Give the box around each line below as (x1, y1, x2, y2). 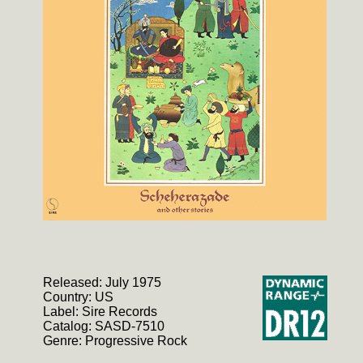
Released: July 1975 (43, 275, 161, 289)
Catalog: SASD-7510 (43, 319, 164, 333)
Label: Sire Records (43, 305, 157, 318)
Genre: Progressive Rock (43, 334, 187, 348)
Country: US (43, 290, 113, 304)
